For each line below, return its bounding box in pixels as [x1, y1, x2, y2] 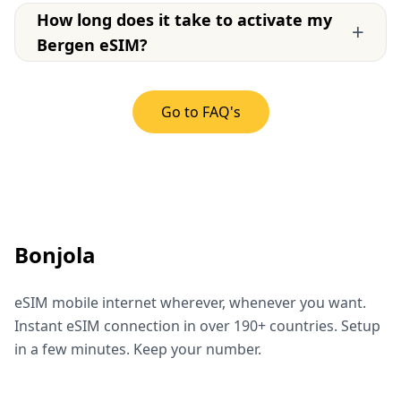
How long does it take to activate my [37, 8, 332, 30]
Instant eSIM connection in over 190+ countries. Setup [14, 315, 380, 336]
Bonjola [14, 239, 96, 269]
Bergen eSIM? [37, 33, 148, 55]
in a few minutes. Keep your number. [14, 338, 261, 359]
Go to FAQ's [160, 101, 241, 122]
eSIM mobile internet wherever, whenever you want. [14, 292, 366, 312]
